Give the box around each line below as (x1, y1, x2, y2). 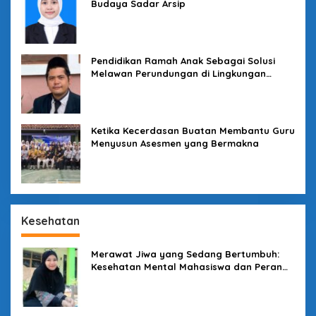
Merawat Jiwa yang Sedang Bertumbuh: (91, 248, 279, 260)
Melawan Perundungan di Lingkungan (91, 68, 266, 80)
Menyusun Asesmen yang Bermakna (91, 138, 259, 150)
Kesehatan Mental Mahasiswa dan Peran (91, 261, 282, 273)
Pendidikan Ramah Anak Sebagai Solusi (91, 55, 275, 67)
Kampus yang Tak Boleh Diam (91, 274, 230, 286)
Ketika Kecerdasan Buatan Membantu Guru (91, 125, 295, 137)
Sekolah (91, 80, 128, 92)
